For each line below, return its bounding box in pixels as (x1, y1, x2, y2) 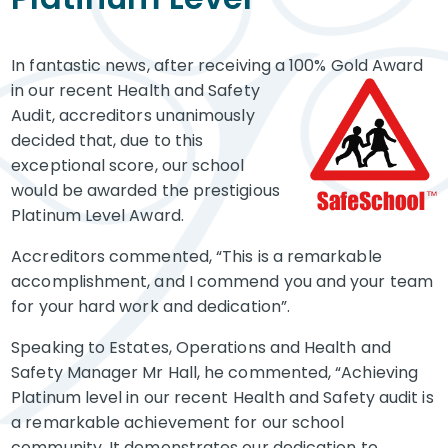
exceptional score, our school (11, 154, 245, 177)
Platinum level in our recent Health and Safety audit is (11, 386, 434, 409)
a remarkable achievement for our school (11, 411, 345, 434)
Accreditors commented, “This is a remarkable (11, 245, 382, 268)
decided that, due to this (11, 129, 204, 152)
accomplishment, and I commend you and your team (11, 270, 433, 293)
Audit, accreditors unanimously (11, 104, 255, 127)
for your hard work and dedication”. (11, 295, 295, 318)
